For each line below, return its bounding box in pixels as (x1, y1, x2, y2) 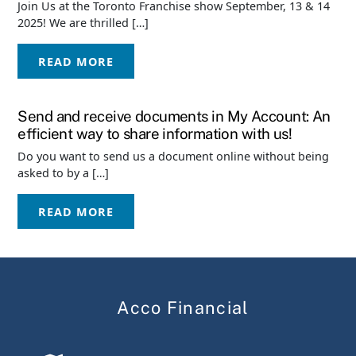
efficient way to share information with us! (17, 124, 292, 142)
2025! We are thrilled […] (17, 15, 149, 31)
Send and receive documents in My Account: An (17, 106, 331, 125)
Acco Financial (117, 296, 250, 318)
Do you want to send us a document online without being (17, 149, 330, 164)
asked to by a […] (17, 165, 110, 181)
